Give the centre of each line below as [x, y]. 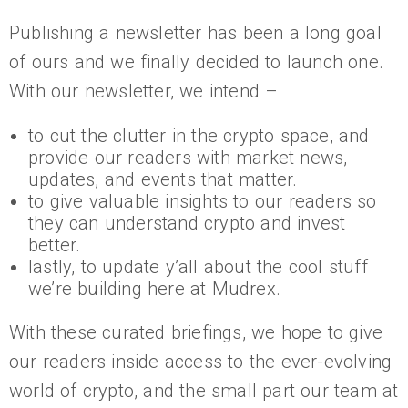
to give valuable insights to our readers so [203, 201]
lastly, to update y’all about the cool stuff [198, 267]
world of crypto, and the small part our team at [204, 391]
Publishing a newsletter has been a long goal [195, 33]
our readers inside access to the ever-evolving [201, 362]
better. [55, 245]
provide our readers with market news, [188, 158]
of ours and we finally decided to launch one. [197, 62]
